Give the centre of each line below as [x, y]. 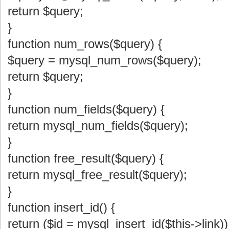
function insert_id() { [61, 207]
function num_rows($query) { [85, 43]
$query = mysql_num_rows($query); [105, 60]
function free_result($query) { [86, 158]
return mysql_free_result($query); [97, 174]
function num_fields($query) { [86, 109]
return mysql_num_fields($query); [98, 125]
